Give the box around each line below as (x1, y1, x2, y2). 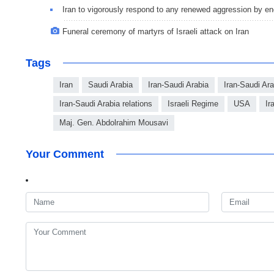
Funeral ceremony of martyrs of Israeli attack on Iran (62, 27, 249, 37)
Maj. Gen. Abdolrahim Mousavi (59, 118, 168, 128)
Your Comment (26, 148, 104, 161)
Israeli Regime (168, 99, 218, 109)
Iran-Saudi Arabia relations (59, 99, 152, 109)
